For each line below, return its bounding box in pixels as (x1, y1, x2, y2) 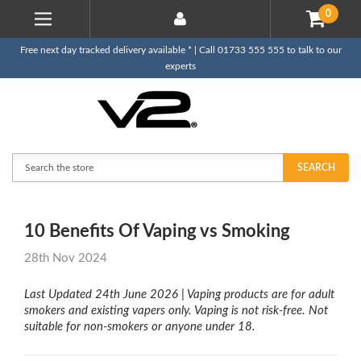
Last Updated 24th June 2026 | (24, 288, 187, 301)
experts (165, 61, 196, 71)
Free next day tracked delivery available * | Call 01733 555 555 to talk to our (19, 45, 342, 55)
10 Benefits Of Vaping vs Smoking (24, 222, 290, 240)
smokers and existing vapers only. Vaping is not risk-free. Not (24, 304, 328, 317)
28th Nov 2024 (24, 251, 107, 264)
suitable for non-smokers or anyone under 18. (24, 320, 255, 333)
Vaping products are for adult (187, 288, 334, 301)
